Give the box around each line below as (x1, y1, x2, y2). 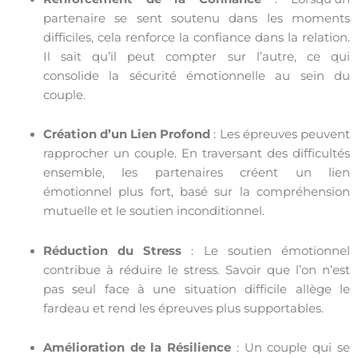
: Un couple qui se (231, 340, 351, 356)
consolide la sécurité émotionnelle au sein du (42, 68, 350, 83)
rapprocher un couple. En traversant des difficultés (42, 146, 350, 161)
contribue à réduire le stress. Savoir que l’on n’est (42, 262, 350, 277)
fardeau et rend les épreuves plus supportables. (42, 300, 324, 316)
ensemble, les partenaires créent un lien (42, 165, 350, 181)
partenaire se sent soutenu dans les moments (42, 10, 350, 26)
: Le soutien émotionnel (181, 243, 351, 258)
